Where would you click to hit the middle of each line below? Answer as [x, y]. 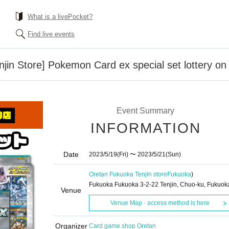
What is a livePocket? [60, 17]
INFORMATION [146, 128]
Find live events [51, 34]
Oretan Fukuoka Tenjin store [128, 174]
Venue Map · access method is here [160, 203]
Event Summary [145, 111]
